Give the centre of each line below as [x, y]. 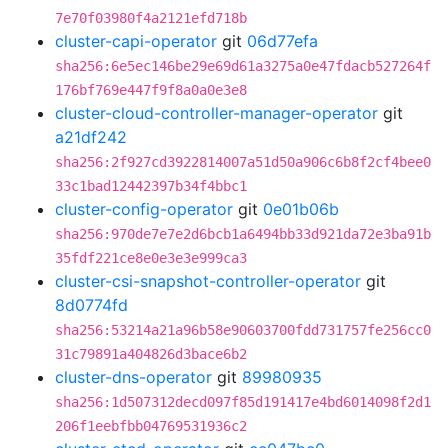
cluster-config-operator [144, 209]
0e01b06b [301, 209]
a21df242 [91, 137]
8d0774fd [91, 305]
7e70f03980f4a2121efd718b [151, 18]
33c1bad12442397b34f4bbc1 [151, 186]
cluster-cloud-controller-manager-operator [216, 113]
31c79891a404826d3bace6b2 [151, 354]
